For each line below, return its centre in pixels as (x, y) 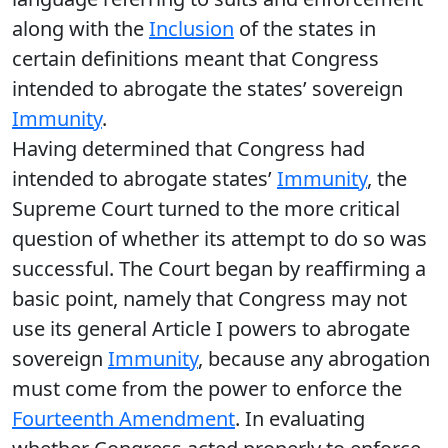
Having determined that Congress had (188, 148)
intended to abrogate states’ (144, 178)
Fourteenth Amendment (123, 418)
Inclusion (191, 28)
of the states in (305, 28)
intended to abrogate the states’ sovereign (207, 88)
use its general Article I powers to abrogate (211, 328)
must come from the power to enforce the (207, 388)
